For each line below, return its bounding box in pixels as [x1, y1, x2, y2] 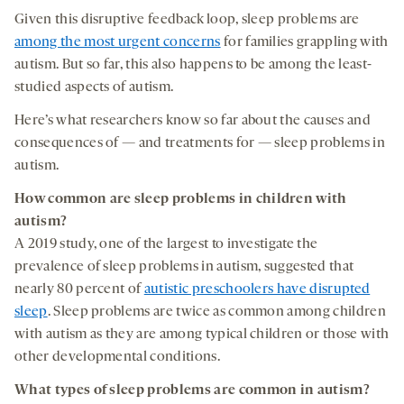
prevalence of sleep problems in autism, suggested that [14, 259, 354, 274]
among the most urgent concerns [14, 34, 221, 50]
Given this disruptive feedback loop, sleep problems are [14, 12, 360, 27]
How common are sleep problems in [14, 191, 253, 207]
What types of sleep [14, 382, 148, 398]
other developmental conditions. [14, 349, 220, 364]
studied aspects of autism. [14, 79, 174, 95]
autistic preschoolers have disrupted [143, 281, 371, 297]
